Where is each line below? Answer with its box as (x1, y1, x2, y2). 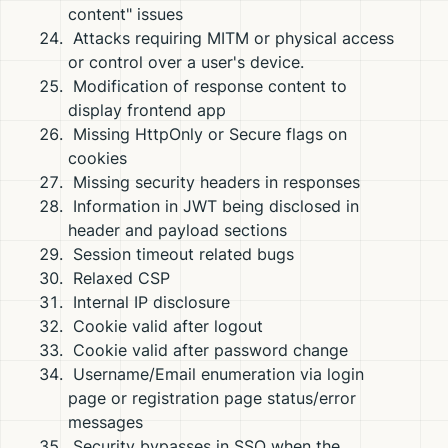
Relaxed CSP (68, 268, 170, 288)
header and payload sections (68, 220, 287, 240)
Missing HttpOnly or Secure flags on (68, 124, 347, 144)
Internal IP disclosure (68, 292, 230, 312)
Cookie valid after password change (68, 340, 348, 360)
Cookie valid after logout (68, 316, 263, 336)
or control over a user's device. (68, 52, 304, 72)
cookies (68, 148, 127, 168)
